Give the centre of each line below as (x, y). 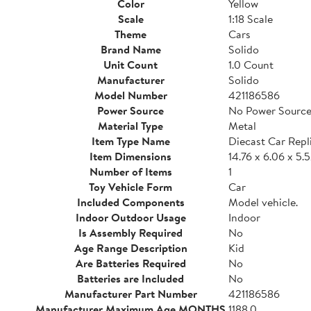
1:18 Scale (251, 19)
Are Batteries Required (131, 263)
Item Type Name (131, 141)
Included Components (131, 202)
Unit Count (131, 65)
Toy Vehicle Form (131, 187)
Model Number (131, 95)
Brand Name (131, 49)
